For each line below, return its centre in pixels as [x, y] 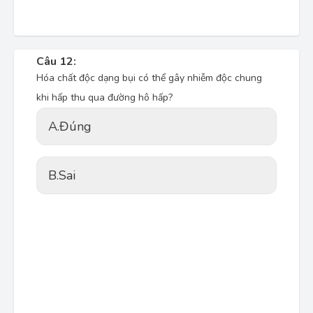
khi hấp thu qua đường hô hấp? [104, 97]
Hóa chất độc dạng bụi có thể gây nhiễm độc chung [149, 78]
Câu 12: [56, 61]
